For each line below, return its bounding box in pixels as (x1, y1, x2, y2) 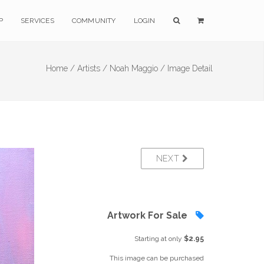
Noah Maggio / (110, 64, 165, 73)
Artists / (77, 64, 107, 73)
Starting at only (134, 235, 184, 243)
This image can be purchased (110, 254, 204, 262)
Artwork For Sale (107, 210, 190, 221)
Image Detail (167, 64, 213, 73)
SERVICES (21, 16, 54, 25)
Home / (46, 64, 75, 73)
